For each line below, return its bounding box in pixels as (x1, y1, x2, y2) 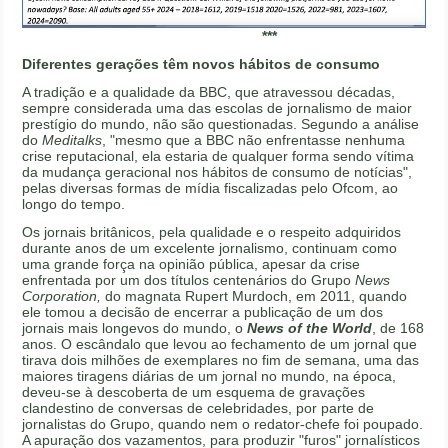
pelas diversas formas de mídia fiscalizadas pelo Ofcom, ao (22, 179, 399, 196)
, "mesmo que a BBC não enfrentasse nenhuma (102, 131, 406, 148)
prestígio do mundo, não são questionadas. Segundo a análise (22, 115, 420, 132)
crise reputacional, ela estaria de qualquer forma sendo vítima (22, 147, 415, 164)
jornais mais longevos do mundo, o (22, 319, 248, 336)
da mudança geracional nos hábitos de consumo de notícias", (22, 163, 413, 180)
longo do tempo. (22, 195, 126, 212)
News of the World (247, 319, 373, 336)
